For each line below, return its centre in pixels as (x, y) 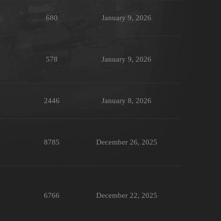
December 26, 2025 (127, 142)
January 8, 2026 (127, 101)
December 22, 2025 (127, 196)
